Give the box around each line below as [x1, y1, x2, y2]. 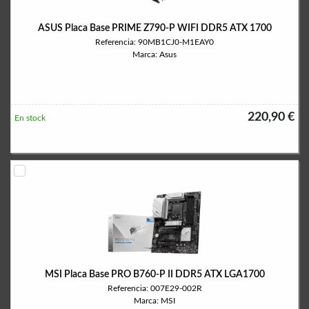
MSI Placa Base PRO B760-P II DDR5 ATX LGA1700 [44, 270, 265, 279]
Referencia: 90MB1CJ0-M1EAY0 [95, 38, 214, 46]
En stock [14, 114, 46, 122]
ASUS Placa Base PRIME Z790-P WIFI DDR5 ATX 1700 [37, 23, 272, 33]
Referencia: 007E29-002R [107, 284, 202, 292]
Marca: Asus [132, 50, 177, 59]
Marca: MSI [134, 297, 175, 305]
